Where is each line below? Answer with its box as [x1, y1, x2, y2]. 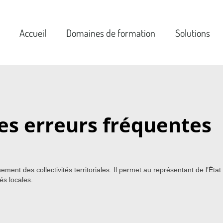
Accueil [19, 26, 46, 39]
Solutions [175, 26, 210, 39]
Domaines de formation [66, 26, 155, 39]
